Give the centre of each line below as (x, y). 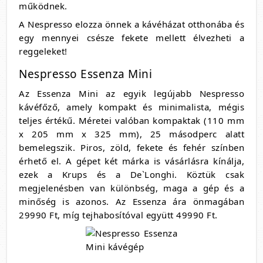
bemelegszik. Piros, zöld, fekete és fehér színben (131, 148)
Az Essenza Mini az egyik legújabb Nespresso (131, 94)
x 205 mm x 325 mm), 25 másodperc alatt (131, 134)
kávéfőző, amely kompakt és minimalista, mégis (131, 107)
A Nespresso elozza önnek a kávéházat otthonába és (131, 24)
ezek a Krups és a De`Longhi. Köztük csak (131, 175)
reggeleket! (43, 51)
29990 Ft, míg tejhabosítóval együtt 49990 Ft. (118, 215)
